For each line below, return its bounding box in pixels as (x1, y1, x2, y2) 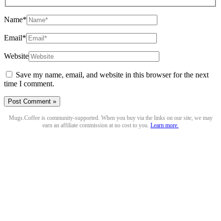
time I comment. (4, 79, 54, 88)
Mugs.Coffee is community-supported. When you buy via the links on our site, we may (8, 114, 213, 122)
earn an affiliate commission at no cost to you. (42, 122, 150, 129)
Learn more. (150, 122, 179, 129)
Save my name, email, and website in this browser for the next (16, 71, 209, 79)
